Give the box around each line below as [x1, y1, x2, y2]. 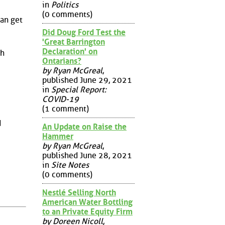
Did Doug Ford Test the [42, 27, 126, 37]
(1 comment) [42, 103, 89, 114]
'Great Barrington [42, 37, 105, 47]
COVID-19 [42, 94, 79, 104]
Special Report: [51, 84, 106, 94]
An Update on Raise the [42, 122, 127, 132]
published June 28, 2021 [42, 150, 132, 160]
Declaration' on [42, 46, 97, 56]
